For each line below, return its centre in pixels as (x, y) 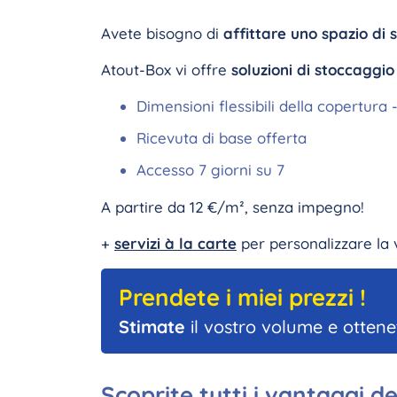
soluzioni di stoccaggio (313, 70)
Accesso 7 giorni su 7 (213, 170)
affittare (257, 33)
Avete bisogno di (162, 33)
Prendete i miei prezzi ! (242, 297)
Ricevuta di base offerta (222, 138)
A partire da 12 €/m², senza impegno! (233, 207)
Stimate (152, 327)
